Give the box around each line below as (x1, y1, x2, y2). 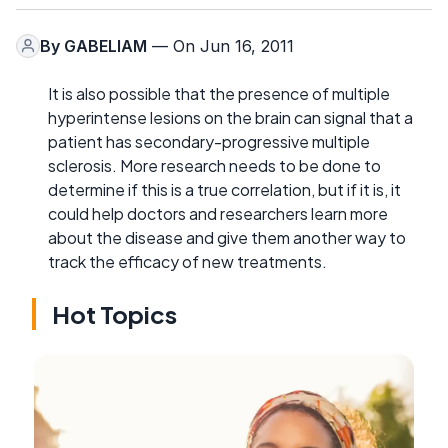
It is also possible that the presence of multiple (48, 82, 390, 104)
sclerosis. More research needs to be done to (48, 154, 381, 176)
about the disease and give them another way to (48, 226, 406, 248)
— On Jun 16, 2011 (147, 35, 294, 56)
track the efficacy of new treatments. (48, 250, 327, 272)
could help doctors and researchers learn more (48, 202, 388, 224)
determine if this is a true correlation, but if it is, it (48, 178, 401, 200)
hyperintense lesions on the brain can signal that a (48, 106, 413, 128)
